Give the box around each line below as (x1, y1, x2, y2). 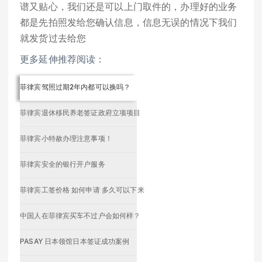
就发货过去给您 (20, 33, 87, 43)
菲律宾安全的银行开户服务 (20, 159, 105, 168)
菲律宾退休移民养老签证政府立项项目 (20, 108, 141, 117)
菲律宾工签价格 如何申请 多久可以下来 (20, 185, 144, 194)
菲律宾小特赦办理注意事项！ (20, 133, 112, 143)
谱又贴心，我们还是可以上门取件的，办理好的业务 (20, 1, 237, 12)
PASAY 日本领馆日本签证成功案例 (20, 236, 130, 246)
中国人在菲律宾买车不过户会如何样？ (20, 211, 141, 220)
